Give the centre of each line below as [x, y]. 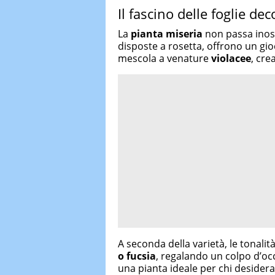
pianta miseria [167, 34]
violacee [231, 58]
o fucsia [137, 256]
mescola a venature [165, 58]
